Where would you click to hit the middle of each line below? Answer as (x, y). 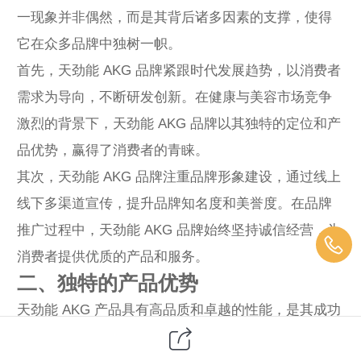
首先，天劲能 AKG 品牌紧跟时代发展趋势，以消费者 (179, 70)
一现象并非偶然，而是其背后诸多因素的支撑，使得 (174, 17)
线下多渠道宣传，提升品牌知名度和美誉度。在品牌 (174, 203)
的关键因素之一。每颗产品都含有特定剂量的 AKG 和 (179, 336)
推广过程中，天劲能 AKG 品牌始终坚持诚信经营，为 (179, 230)
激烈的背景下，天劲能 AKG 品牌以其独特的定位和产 (179, 123)
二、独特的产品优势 (108, 282)
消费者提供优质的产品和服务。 (113, 256)
